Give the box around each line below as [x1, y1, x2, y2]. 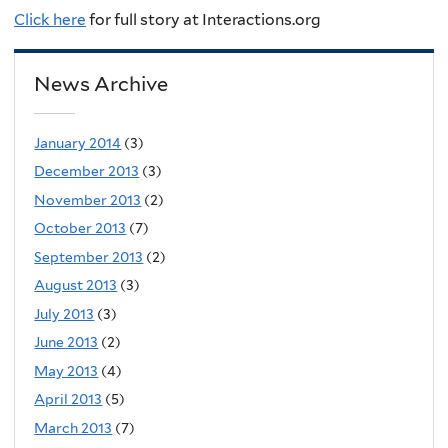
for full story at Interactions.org [86, 9, 321, 29]
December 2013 [34, 163, 140, 180]
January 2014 [34, 134, 122, 151]
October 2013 [34, 220, 127, 237]
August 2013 [34, 277, 118, 294]
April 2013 [34, 391, 103, 408]
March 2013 [34, 419, 113, 436]
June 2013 [34, 334, 99, 351]
